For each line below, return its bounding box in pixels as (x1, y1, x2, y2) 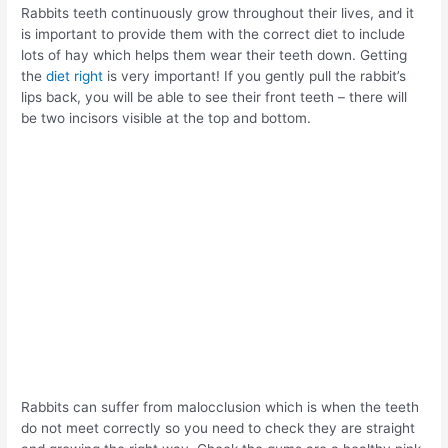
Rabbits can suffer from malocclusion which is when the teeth (21, 398, 420, 415)
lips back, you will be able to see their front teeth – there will (21, 89, 408, 106)
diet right (46, 68, 104, 85)
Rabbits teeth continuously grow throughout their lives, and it (21, 5, 415, 22)
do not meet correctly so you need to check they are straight (21, 419, 416, 436)
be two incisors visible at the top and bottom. (21, 110, 312, 127)
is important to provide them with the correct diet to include (21, 26, 406, 43)
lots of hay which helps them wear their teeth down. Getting (21, 47, 408, 64)
